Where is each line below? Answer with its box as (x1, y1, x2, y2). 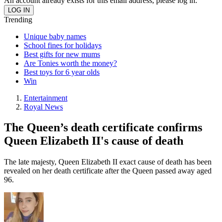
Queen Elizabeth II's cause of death (4, 134, 183, 148)
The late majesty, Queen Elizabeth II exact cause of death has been (4, 158, 212, 166)
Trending (4, 15, 32, 24)
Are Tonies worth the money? (24, 58, 117, 67)
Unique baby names (24, 32, 86, 41)
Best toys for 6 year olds (24, 67, 100, 76)
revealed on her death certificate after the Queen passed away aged (4, 166, 212, 175)
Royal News (24, 102, 63, 111)
